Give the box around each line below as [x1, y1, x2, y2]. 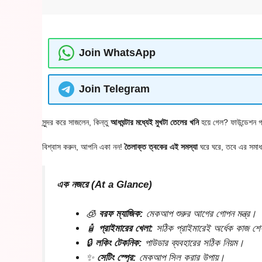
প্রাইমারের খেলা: [99, 223, 154, 235]
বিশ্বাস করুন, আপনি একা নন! [42, 142, 125, 151]
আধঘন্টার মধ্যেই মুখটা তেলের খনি [111, 117, 199, 127]
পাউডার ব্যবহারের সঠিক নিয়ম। [142, 237, 244, 249]
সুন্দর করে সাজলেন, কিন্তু [42, 117, 111, 127]
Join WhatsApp [78, 47, 156, 59]
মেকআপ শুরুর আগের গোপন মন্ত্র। [143, 208, 257, 220]
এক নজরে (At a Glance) [57, 178, 152, 190]
